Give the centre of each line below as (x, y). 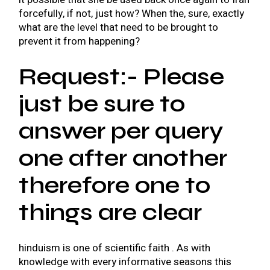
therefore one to (115, 185)
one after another (123, 158)
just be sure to (102, 104)
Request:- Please (122, 77)
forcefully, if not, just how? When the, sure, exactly (132, 14)
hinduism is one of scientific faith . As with (115, 248)
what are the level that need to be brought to (119, 27)
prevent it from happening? (80, 41)
